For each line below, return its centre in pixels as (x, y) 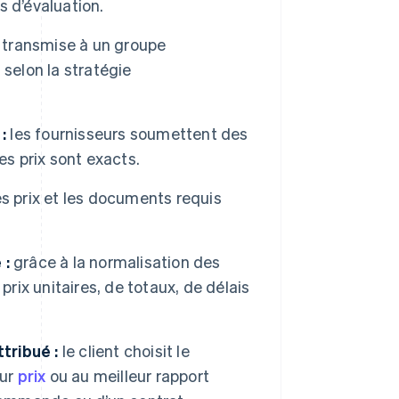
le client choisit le (124, 351)
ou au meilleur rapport (128, 376)
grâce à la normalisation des (115, 262)
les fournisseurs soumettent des (127, 134)
